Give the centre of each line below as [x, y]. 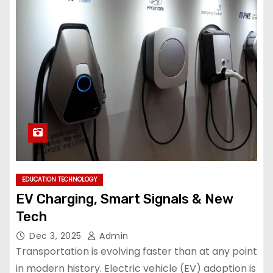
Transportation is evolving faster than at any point [136, 251]
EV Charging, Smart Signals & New [125, 199]
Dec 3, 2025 [57, 236]
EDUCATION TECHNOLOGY [59, 179]
